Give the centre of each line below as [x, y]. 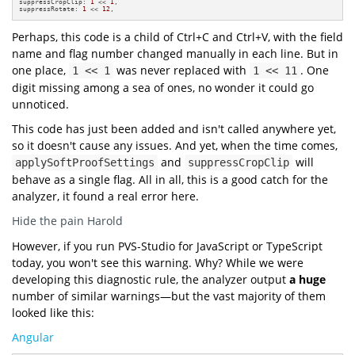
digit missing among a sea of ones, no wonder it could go [163, 87]
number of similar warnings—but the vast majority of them [169, 296]
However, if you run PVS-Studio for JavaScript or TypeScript [167, 246]
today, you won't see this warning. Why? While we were [158, 262]
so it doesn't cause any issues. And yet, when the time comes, [175, 145]
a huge [307, 279]
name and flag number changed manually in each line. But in [175, 53]
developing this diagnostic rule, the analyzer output [151, 279]
